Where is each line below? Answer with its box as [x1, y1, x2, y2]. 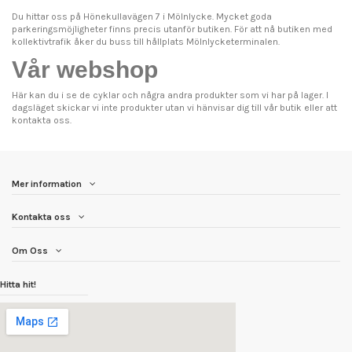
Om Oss [12, 244, 48, 256]
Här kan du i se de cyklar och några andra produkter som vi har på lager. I [12, 89, 328, 101]
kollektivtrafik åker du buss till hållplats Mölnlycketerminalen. [12, 36, 280, 48]
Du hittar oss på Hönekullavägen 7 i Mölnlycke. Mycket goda [12, 11, 272, 23]
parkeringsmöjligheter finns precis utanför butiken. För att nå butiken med [12, 24, 332, 35]
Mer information [12, 178, 82, 189]
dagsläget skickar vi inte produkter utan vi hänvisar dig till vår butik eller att [12, 101, 337, 113]
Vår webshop [12, 56, 158, 82]
